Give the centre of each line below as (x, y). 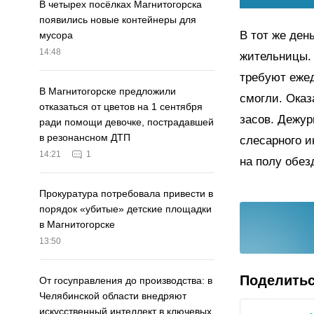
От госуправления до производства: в (126, 281)
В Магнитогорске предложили (108, 91)
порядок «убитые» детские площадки (125, 209)
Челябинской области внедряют (113, 296)
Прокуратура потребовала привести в (126, 194)
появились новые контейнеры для (118, 20)
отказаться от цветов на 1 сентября (121, 107)
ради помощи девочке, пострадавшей (127, 122)
